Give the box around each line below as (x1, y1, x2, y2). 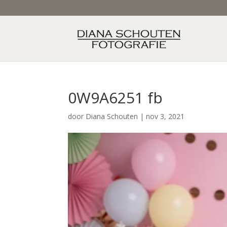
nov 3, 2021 (146, 111, 185, 121)
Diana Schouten (86, 111, 138, 121)
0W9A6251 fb (68, 87, 163, 108)
